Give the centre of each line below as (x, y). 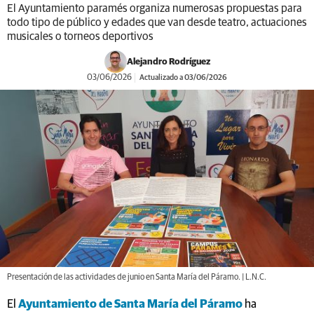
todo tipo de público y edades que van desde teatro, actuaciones (157, 22)
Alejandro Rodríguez (168, 62)
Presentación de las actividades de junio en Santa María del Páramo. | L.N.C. (137, 277)
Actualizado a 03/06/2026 (183, 77)
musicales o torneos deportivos (80, 36)
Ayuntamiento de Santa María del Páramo (130, 304)
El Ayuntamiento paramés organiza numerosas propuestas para (155, 8)
